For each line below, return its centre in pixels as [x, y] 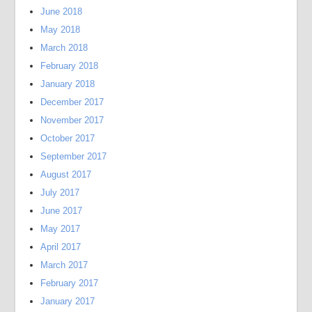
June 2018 [62, 11]
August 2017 [66, 174]
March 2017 [64, 265]
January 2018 [68, 84]
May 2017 [61, 229]
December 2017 [72, 102]
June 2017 [62, 211]
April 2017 [61, 247]
